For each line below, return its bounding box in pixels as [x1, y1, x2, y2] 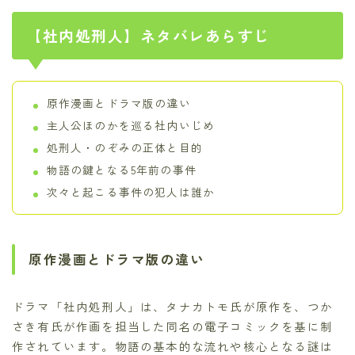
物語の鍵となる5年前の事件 [46, 162, 197, 178]
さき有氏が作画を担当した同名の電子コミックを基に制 [12, 317, 334, 334]
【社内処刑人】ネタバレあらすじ [26, 25, 270, 47]
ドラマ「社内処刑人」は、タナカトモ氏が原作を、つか [12, 297, 334, 315]
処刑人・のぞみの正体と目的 [46, 139, 204, 156]
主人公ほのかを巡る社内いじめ [46, 117, 216, 134]
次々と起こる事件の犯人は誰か [46, 184, 216, 200]
